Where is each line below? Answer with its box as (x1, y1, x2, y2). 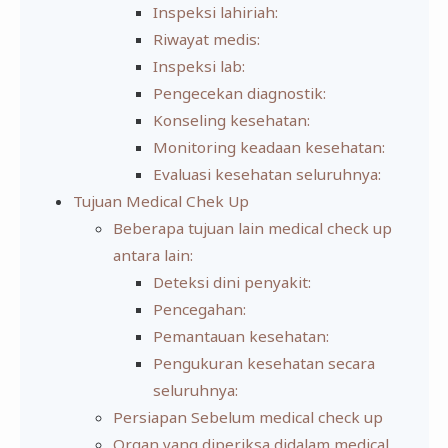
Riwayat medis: (152, 29, 260, 50)
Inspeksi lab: (152, 56, 245, 77)
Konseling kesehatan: (152, 110, 310, 131)
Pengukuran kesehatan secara (152, 353, 375, 374)
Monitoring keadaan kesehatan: (152, 137, 385, 158)
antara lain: (112, 245, 193, 266)
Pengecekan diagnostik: (152, 83, 326, 104)
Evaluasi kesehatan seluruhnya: (152, 164, 381, 185)
